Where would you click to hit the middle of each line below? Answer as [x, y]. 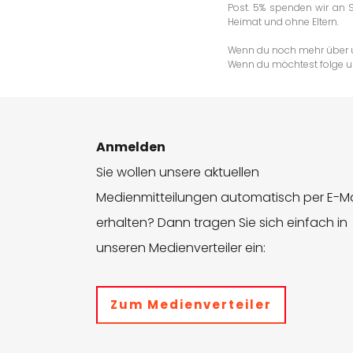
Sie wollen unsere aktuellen [178, 172]
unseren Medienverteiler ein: [181, 247]
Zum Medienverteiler [191, 304]
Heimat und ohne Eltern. [283, 21]
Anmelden [131, 147]
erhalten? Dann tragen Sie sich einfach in [222, 222]
